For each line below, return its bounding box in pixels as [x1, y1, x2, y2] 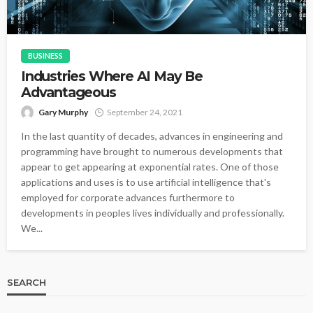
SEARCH [7, 277, 46, 289]
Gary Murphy [38, 107, 88, 118]
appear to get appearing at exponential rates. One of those [21, 161, 279, 173]
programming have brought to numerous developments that [21, 145, 283, 158]
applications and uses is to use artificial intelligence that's [21, 176, 271, 189]
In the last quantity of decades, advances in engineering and [21, 130, 283, 143]
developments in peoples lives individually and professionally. [21, 207, 284, 219]
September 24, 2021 [107, 107, 182, 118]
